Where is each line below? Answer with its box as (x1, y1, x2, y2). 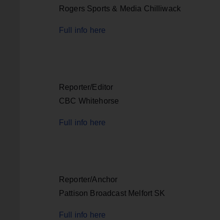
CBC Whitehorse (59, 96, 119, 105)
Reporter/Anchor (59, 175, 118, 184)
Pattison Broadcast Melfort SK (59, 189, 165, 197)
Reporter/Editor (59, 82, 113, 91)
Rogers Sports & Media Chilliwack (59, 4, 181, 13)
